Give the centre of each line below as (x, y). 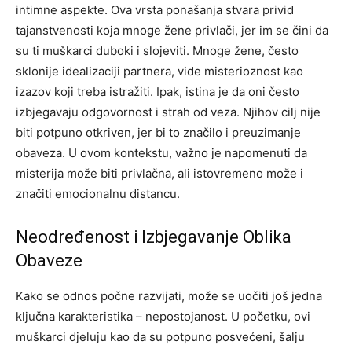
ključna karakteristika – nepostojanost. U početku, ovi (163, 317)
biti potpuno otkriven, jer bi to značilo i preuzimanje (158, 133)
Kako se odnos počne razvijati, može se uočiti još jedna (169, 296)
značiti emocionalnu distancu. (98, 194)
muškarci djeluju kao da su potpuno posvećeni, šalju (160, 337)
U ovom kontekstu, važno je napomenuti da (188, 153)
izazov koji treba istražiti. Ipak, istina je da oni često (158, 92)
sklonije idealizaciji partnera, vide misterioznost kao (159, 71)
